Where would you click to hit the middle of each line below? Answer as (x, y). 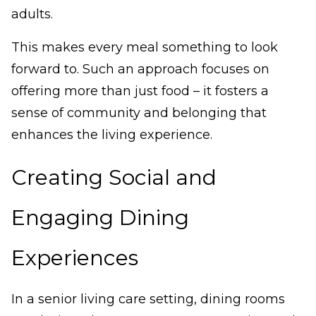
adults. (32, 14)
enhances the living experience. (112, 135)
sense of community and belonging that (139, 113)
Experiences (75, 258)
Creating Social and (114, 178)
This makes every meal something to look (145, 48)
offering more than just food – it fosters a (140, 91)
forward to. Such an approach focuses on (140, 69)
